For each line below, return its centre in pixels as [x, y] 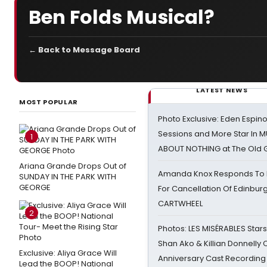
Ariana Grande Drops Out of [73, 166]
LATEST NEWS [222, 90]
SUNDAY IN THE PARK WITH [68, 177]
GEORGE [35, 187]
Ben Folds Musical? [122, 17]
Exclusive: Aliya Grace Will [68, 253]
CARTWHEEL [180, 204]
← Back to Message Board [84, 50]
